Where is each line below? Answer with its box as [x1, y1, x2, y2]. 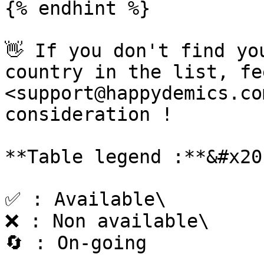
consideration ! [5, 104, 173, 125]
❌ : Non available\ [5, 210, 209, 232]
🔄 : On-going [5, 232, 147, 253]
